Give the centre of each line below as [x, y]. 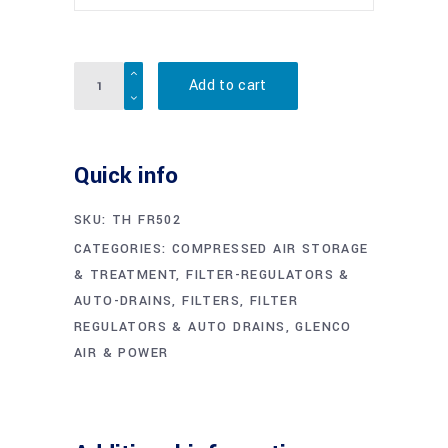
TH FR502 [147, 220]
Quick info [126, 176]
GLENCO [323, 327]
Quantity [103, 74]
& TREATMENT [125, 275]
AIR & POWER [121, 353]
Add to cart [228, 86]
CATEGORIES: [123, 249]
